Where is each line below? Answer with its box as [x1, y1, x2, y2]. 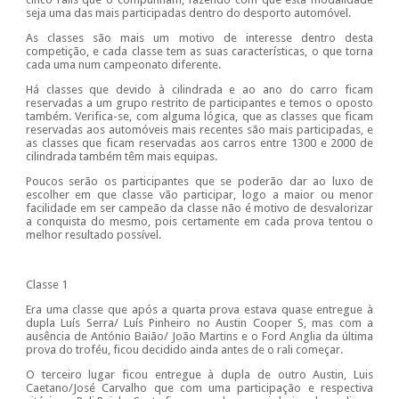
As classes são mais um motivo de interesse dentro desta [25, 31, 374, 45]
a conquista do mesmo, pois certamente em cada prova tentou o [25, 215, 374, 229]
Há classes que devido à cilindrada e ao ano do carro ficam [25, 83, 374, 97]
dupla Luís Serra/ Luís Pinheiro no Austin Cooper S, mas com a [25, 316, 374, 330]
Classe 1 [25, 278, 68, 292]
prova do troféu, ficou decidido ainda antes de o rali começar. [25, 343, 343, 357]
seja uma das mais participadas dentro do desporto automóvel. [25, 6, 351, 20]
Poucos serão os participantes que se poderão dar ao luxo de [25, 175, 374, 189]
